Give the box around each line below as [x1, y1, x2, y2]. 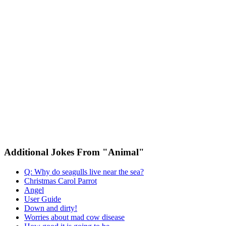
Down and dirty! [24, 203, 77, 212]
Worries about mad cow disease [24, 212, 125, 221]
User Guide [24, 194, 61, 203]
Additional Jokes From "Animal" [4, 147, 144, 158]
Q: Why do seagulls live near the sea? [24, 167, 144, 176]
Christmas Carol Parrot [24, 176, 97, 185]
